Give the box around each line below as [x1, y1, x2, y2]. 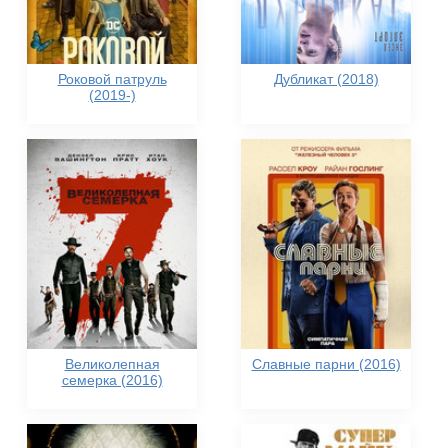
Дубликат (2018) [273, 71, 379, 87]
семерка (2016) [61, 372, 163, 388]
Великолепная [64, 356, 160, 372]
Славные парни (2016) [251, 356, 401, 372]
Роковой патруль [57, 71, 167, 87]
